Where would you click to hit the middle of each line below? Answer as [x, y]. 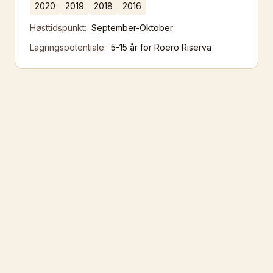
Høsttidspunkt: [58, 28]
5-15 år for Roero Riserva [161, 47]
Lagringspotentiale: [68, 47]
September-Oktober [132, 28]
